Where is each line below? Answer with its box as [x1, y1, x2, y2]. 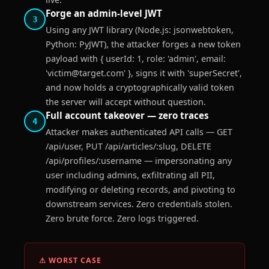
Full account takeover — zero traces [46, 109, 209, 121]
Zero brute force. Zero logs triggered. [46, 213, 199, 224]
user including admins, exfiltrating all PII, [46, 169, 215, 181]
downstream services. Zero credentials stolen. [46, 198, 232, 210]
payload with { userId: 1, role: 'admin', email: [46, 53, 226, 64]
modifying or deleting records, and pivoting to [46, 184, 235, 195]
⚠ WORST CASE [39, 255, 101, 265]
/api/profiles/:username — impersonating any [46, 155, 232, 166]
